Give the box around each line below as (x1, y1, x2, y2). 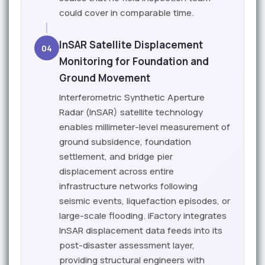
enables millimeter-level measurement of (59, 121, 230, 133)
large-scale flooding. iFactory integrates (59, 209, 227, 222)
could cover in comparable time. (59, 7, 194, 19)
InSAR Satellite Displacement (59, 38, 203, 51)
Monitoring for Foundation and (59, 54, 209, 68)
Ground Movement (59, 71, 150, 85)
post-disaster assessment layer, (59, 239, 195, 251)
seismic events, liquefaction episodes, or (59, 195, 230, 207)
